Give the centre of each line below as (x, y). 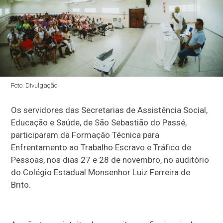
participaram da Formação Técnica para (85, 135)
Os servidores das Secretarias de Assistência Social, (110, 110)
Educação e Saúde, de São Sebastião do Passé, (99, 123)
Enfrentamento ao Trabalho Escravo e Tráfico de (101, 148)
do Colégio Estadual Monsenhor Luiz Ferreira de (101, 172)
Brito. (21, 185)
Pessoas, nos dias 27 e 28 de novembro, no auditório (110, 160)
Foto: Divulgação (34, 86)
